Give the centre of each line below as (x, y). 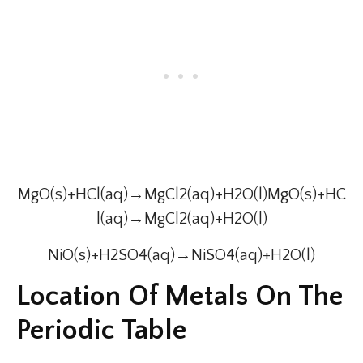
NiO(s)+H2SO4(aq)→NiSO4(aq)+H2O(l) (181, 256)
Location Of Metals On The (180, 297)
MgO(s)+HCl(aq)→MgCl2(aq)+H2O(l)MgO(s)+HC (181, 195)
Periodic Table (102, 331)
